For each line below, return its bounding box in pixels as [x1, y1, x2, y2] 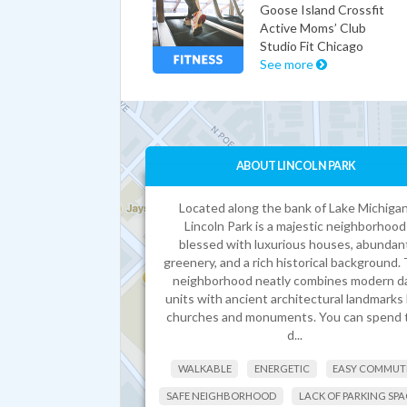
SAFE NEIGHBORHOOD [165, 390, 276, 402]
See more [260, 55, 316, 72]
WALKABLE [177, 362, 232, 375]
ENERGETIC [254, 362, 310, 375]
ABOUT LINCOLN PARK [235, 158, 356, 173]
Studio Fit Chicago [260, 37, 363, 54]
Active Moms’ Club [260, 19, 366, 35]
